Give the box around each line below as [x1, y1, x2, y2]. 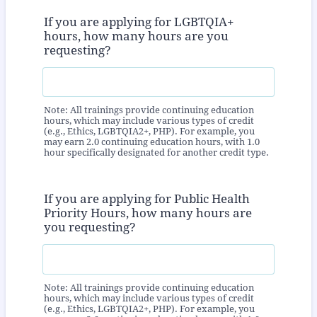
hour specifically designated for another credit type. [44, 147, 269, 158]
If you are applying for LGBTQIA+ [44, 14, 234, 29]
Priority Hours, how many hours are [44, 206, 252, 221]
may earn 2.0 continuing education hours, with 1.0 [44, 137, 260, 148]
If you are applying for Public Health [44, 192, 250, 207]
